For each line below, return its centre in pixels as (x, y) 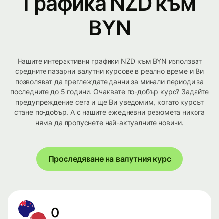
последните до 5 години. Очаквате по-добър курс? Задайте (109, 92)
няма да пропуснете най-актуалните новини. (109, 123)
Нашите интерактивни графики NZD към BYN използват (109, 61)
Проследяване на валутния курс (109, 159)
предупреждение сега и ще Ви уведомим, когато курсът (109, 102)
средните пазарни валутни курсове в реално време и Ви (109, 71)
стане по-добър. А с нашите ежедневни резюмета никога (109, 112)
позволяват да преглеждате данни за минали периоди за (109, 82)
